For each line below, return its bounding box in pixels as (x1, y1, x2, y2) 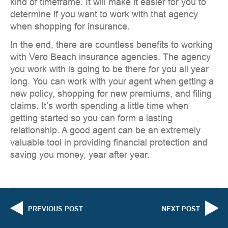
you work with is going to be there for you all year (10, 64, 209, 75)
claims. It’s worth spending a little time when (10, 101, 188, 111)
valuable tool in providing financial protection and (10, 137, 208, 148)
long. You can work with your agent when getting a (10, 76, 214, 87)
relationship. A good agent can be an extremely (10, 125, 201, 136)
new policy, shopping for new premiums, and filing (10, 89, 212, 99)
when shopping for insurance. (10, 21, 130, 32)
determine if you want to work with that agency (10, 9, 198, 20)
